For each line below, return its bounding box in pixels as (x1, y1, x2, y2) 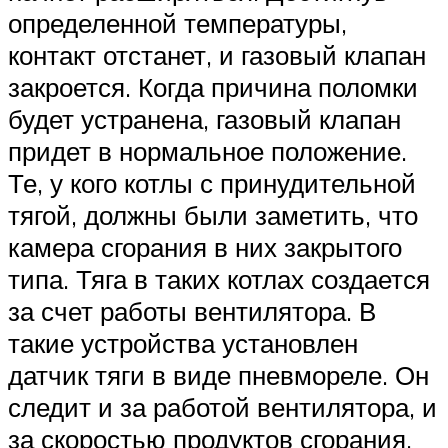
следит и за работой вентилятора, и (8, 390, 437, 423)
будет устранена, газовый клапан (8, 102, 401, 135)
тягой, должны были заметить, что (8, 198, 418, 231)
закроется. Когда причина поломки (8, 70, 418, 103)
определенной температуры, (8, 6, 347, 39)
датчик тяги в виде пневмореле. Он (8, 358, 429, 391)
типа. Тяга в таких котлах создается (8, 262, 430, 295)
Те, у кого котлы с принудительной (8, 166, 416, 199)
